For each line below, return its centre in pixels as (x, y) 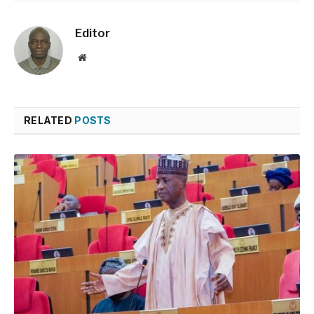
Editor (93, 33)
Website (101, 57)
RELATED (49, 121)
